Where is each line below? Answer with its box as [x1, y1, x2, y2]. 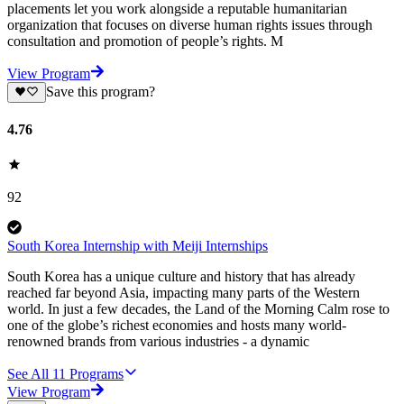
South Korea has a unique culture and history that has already [7, 269, 355, 285]
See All [7, 366, 49, 382]
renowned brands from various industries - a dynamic [7, 334, 309, 350]
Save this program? [45, 84, 155, 100]
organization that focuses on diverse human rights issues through [7, 17, 372, 33]
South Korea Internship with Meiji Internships [7, 238, 268, 254]
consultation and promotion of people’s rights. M [7, 33, 283, 50]
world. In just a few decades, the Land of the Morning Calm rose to [7, 301, 390, 317]
